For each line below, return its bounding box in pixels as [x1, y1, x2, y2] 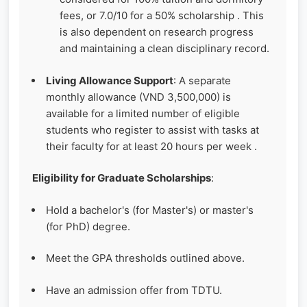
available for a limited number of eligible [46, 106, 240, 120]
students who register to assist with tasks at [46, 123, 259, 136]
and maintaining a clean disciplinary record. [60, 42, 269, 56]
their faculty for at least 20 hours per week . [46, 139, 257, 153]
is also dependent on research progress [60, 25, 254, 39]
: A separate [173, 73, 231, 87]
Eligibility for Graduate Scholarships [32, 171, 211, 185]
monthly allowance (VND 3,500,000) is [46, 90, 231, 103]
